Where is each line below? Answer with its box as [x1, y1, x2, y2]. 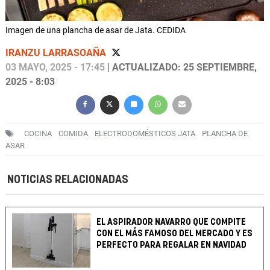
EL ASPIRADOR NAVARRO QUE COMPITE [96, 218, 246, 227]
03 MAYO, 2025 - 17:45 [5, 61, 105, 74]
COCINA [24, 129, 52, 139]
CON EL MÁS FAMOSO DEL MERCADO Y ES [96, 229, 253, 239]
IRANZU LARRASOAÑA [5, 47, 108, 59]
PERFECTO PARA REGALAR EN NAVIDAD [96, 240, 247, 250]
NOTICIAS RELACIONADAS [7, 174, 128, 186]
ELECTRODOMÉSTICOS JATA [95, 129, 195, 139]
